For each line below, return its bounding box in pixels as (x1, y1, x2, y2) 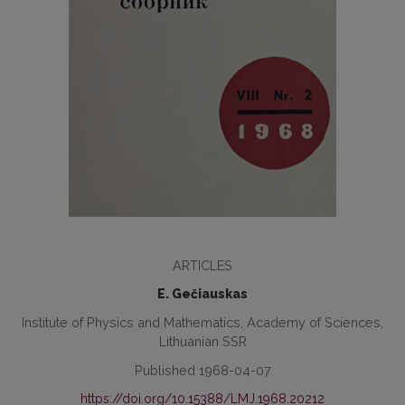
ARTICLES (173, 258, 232, 273)
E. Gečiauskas (157, 287, 248, 301)
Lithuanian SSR (158, 334, 247, 349)
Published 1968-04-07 (134, 363, 271, 378)
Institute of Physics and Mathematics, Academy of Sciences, (22, 315, 383, 330)
